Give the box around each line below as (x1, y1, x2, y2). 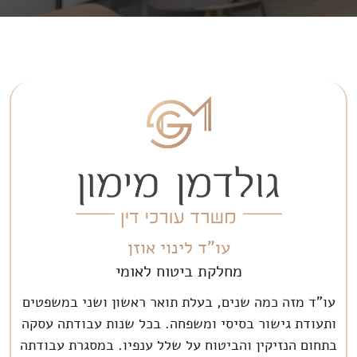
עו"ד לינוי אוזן (127, 235, 230, 260)
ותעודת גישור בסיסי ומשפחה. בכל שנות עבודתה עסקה (21, 313, 336, 333)
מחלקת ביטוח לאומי (115, 260, 242, 282)
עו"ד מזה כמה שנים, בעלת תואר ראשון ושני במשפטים (22, 292, 335, 312)
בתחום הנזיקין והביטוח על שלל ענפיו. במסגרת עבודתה (20, 335, 338, 355)
